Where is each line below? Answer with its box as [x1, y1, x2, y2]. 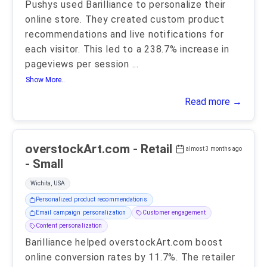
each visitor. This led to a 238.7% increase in [25, 44, 229, 55]
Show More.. [26, 75, 65, 84]
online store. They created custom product [25, 14, 225, 26]
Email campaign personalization [36, 209, 126, 216]
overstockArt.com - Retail [25, 142, 172, 157]
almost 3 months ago [186, 145, 242, 153]
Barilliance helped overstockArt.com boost [25, 237, 223, 249]
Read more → [185, 96, 242, 108]
